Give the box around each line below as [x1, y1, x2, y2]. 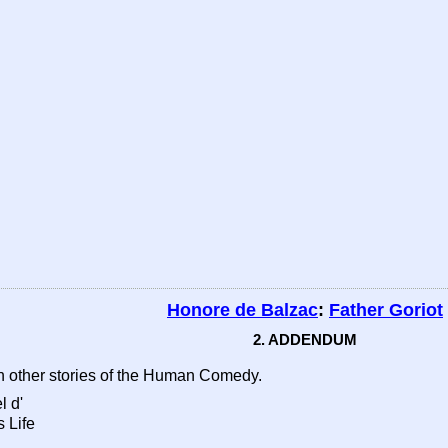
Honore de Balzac [167, 300, 318, 320]
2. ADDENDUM [253, 331, 357, 348]
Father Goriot [329, 300, 443, 320]
